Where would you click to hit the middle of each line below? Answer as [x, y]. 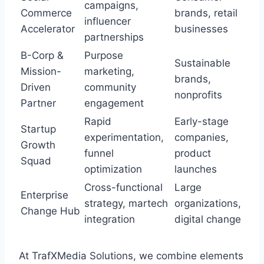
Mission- [41, 72]
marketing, [109, 72]
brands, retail [206, 13]
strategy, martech [126, 204]
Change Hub [50, 211]
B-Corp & [42, 56]
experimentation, [124, 138]
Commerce [46, 13]
